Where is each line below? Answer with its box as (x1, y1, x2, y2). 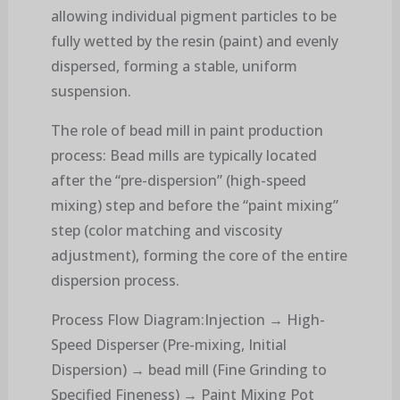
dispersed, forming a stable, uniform (50, 56, 297, 77)
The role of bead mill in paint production (50, 121, 323, 141)
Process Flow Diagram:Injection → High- (50, 310, 325, 330)
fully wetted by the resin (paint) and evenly (50, 31, 338, 52)
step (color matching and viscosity (50, 221, 282, 241)
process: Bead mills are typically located (50, 146, 317, 166)
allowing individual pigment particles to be (50, 6, 337, 27)
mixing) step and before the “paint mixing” (50, 196, 338, 216)
